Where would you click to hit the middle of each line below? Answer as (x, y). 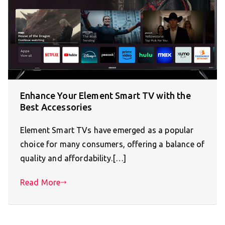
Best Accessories (56, 107)
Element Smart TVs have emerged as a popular (107, 130)
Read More (40, 182)
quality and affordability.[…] (73, 158)
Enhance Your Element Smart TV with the (105, 95)
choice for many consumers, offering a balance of (113, 144)
